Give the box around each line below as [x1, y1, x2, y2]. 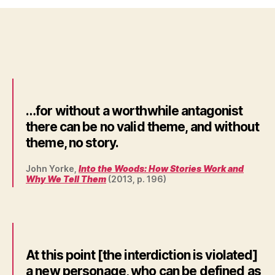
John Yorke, [26, 163, 79, 174]
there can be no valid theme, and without [26, 119, 260, 135]
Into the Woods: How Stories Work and [79, 163, 244, 174]
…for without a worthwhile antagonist [26, 103, 243, 119]
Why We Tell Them [26, 174, 106, 185]
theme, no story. [26, 135, 119, 151]
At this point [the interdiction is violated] [26, 247, 258, 263]
